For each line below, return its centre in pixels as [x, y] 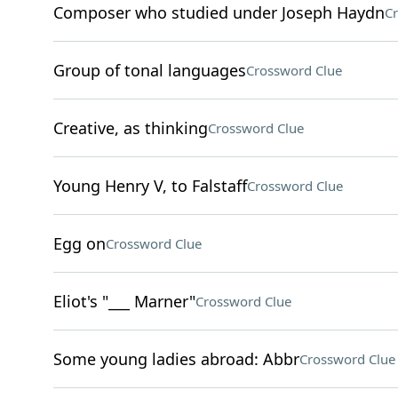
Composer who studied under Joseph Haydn [219, 12]
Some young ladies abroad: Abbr [176, 359]
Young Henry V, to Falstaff [150, 186]
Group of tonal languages [149, 70]
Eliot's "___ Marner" [124, 301]
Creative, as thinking [130, 128]
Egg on [79, 243]
